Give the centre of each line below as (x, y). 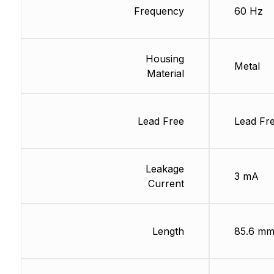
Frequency (159, 11)
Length (168, 231)
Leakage (165, 169)
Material (165, 74)
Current (166, 184)
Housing (165, 59)
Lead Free (161, 121)
